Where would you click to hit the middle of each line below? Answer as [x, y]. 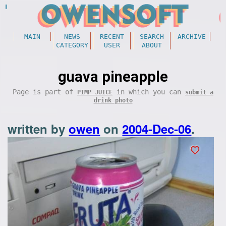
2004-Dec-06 [157, 129]
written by [38, 129]
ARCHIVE [191, 37]
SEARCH [152, 37]
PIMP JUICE [95, 92]
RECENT [112, 37]
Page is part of [45, 92]
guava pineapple [113, 77]
